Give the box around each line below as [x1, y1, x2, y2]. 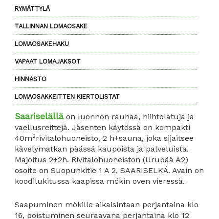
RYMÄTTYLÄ [15, 5, 50, 13]
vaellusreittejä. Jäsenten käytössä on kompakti [15, 123, 190, 132]
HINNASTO [15, 75, 46, 83]
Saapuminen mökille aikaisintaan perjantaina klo [15, 199, 198, 209]
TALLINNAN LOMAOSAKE [15, 22, 88, 30]
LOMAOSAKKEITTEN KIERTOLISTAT [15, 93, 120, 101]
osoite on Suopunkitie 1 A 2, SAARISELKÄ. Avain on [15, 166, 204, 175]
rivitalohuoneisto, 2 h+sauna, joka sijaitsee [36, 133, 194, 143]
